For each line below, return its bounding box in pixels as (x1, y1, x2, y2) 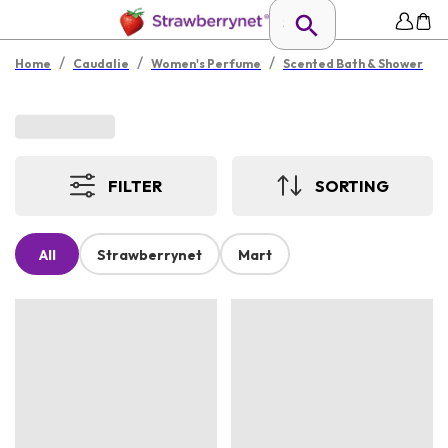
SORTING (314, 175, 389, 196)
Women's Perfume (151, 56, 261, 71)
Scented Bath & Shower (283, 56, 423, 71)
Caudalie (73, 56, 129, 71)
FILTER (108, 175, 163, 196)
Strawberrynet (97, 246, 202, 265)
